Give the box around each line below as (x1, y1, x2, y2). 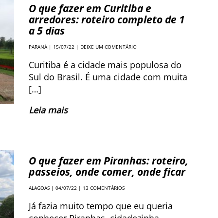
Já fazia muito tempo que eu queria (29, 200, 173, 212)
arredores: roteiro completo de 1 (29, 12, 185, 26)
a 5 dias (29, 23, 65, 37)
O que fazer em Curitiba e (29, 1, 151, 15)
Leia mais (29, 104, 68, 116)
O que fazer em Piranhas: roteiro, (29, 153, 188, 167)
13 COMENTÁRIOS (83, 184, 125, 191)
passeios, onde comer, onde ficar (29, 164, 185, 179)
